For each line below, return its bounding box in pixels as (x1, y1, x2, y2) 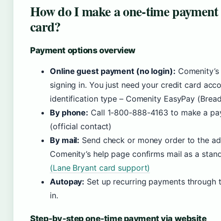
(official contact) (50, 121, 112, 131)
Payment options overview (30, 45, 136, 55)
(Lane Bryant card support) (50, 163, 150, 173)
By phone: (50, 108, 89, 117)
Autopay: (50, 177, 85, 186)
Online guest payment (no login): (50, 66, 176, 76)
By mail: (50, 135, 80, 145)
